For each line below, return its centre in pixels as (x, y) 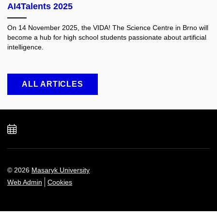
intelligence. (25, 47)
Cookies (60, 182)
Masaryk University (61, 170)
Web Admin (25, 182)
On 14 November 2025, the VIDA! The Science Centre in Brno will (108, 28)
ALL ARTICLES (53, 84)
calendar (47, 150)
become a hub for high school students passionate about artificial (107, 38)
